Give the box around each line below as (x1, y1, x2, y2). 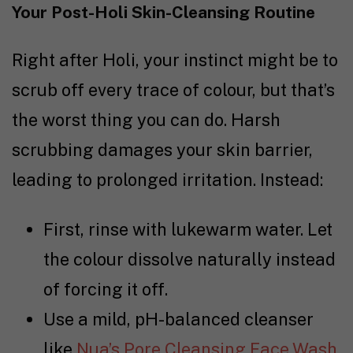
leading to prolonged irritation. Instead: (12, 169, 323, 191)
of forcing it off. (43, 279, 168, 300)
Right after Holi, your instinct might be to (12, 50, 338, 71)
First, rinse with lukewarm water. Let (43, 219, 333, 240)
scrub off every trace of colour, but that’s (12, 80, 335, 101)
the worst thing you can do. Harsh (12, 110, 281, 131)
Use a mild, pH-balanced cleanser (43, 309, 314, 330)
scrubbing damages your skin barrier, (12, 139, 313, 161)
